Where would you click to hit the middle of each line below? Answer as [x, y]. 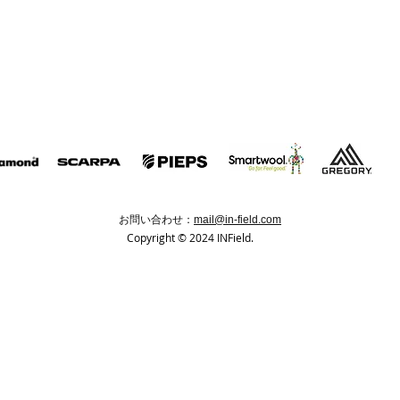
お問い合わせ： [156, 220]
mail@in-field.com [237, 220]
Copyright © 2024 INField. [190, 237]
